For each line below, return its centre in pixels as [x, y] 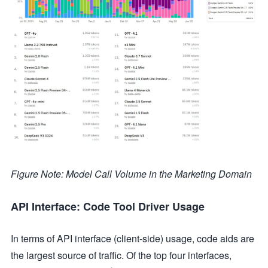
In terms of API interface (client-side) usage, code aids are [133, 238]
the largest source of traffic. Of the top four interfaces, [121, 255]
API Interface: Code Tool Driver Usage [108, 206]
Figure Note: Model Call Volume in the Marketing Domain [131, 173]
